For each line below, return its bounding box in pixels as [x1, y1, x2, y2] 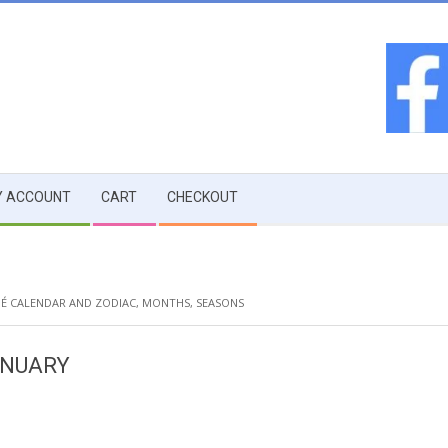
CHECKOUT [167, 189, 238, 205]
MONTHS [142, 295, 190, 310]
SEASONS [196, 295, 244, 310]
